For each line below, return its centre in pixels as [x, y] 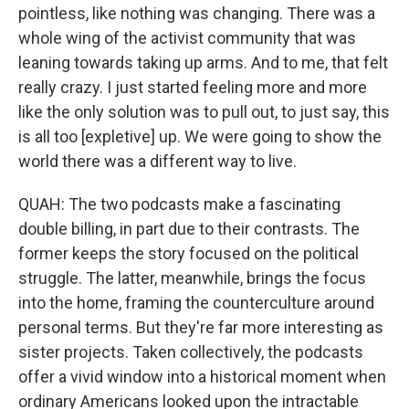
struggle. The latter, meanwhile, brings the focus [192, 278]
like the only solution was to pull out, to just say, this [204, 112]
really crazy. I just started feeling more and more [193, 87]
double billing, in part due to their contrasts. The [189, 229]
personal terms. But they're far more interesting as [201, 327]
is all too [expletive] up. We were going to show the [200, 136]
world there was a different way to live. [157, 161]
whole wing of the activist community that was [187, 38]
